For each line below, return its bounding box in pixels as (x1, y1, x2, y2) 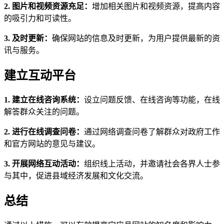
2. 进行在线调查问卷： (4, 127, 84, 136)
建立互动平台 (4, 68, 76, 82)
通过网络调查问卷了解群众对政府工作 (84, 127, 220, 136)
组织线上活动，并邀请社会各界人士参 (84, 159, 220, 168)
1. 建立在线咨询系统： (4, 95, 84, 104)
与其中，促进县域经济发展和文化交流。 (4, 171, 148, 180)
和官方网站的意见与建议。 (4, 139, 100, 148)
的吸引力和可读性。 (4, 13, 76, 22)
